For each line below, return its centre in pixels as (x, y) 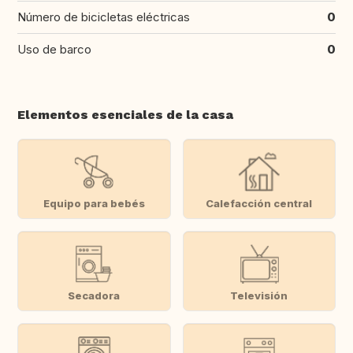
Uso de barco (54, 50)
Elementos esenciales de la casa (125, 115)
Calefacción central (259, 203)
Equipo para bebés (94, 203)
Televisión (259, 295)
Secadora (94, 295)
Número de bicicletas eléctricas (104, 17)
